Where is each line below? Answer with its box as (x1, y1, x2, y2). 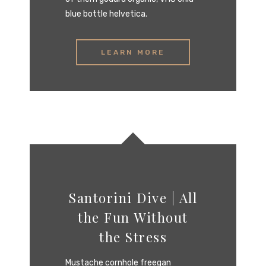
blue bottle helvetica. (65, 9, 147, 19)
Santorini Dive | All (69, 188, 197, 207)
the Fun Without (78, 208, 188, 226)
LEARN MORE (101, 48, 165, 56)
